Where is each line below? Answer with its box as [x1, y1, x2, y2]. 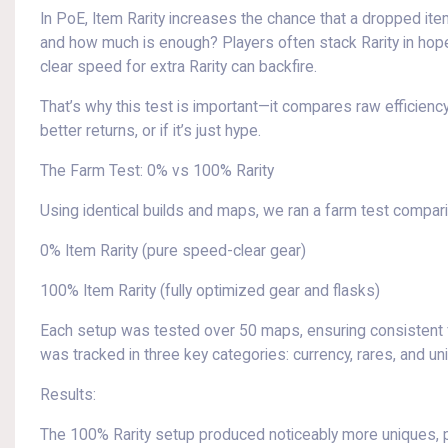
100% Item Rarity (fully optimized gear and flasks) [40, 282, 380, 300]
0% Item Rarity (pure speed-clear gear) [40, 242, 306, 260]
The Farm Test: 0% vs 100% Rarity [40, 162, 274, 180]
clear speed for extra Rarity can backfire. [40, 58, 317, 76]
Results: [40, 386, 96, 404]
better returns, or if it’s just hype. [40, 122, 261, 140]
